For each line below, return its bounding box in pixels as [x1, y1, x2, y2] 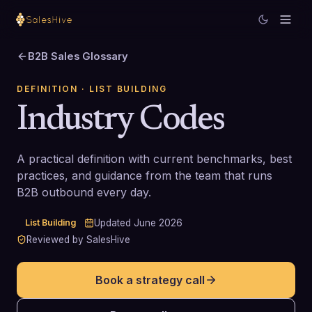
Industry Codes [17, 104, 224, 138]
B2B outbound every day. [17, 185, 151, 199]
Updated [94, 217, 134, 228]
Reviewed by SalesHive [26, 234, 130, 245]
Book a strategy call [95, 273, 205, 287]
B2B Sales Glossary [28, 50, 128, 63]
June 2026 [134, 217, 182, 228]
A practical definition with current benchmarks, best [17, 152, 292, 166]
